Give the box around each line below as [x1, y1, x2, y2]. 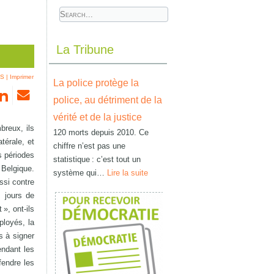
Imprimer [10, 73, 34, 80]
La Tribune [56, 43, 114, 56]
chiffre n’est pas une [53, 141, 125, 150]
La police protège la [53, 78, 139, 88]
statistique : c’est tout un [53, 155, 141, 164]
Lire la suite [107, 168, 148, 177]
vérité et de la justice [53, 112, 142, 122]
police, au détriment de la [53, 95, 162, 105]
